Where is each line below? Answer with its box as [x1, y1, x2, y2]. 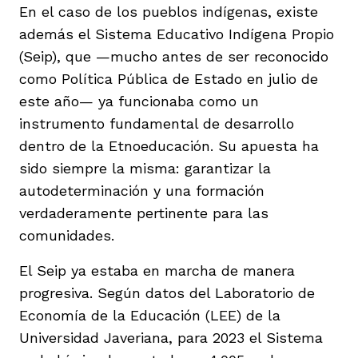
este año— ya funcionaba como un [19, 92, 259, 109]
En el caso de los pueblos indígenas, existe [19, 2, 318, 20]
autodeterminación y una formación [19, 181, 265, 199]
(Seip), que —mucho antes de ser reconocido [19, 47, 328, 65]
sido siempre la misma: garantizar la [19, 159, 271, 177]
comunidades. [19, 226, 114, 244]
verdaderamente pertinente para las [19, 204, 268, 221]
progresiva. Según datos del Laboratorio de [19, 284, 315, 301]
